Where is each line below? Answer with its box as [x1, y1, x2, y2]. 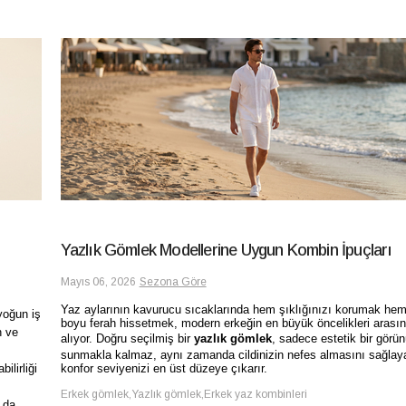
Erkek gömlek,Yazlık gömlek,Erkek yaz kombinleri [60, 388, 307, 401]
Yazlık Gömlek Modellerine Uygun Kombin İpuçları [60, 240, 392, 259]
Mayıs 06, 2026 [60, 275, 136, 288]
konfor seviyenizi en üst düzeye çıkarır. [60, 361, 267, 375]
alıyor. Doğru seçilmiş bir [60, 331, 194, 345]
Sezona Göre [139, 275, 207, 288]
